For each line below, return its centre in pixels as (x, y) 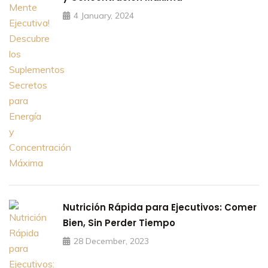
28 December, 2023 (111, 241)
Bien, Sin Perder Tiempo (119, 223)
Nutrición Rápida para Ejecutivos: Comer (160, 207)
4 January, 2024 (104, 15)
